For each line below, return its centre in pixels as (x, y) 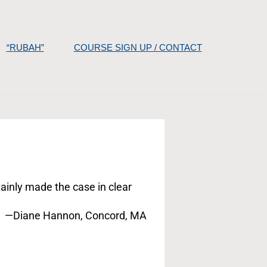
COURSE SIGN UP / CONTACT (138, 47)
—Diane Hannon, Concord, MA (76, 215)
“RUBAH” (25, 47)
